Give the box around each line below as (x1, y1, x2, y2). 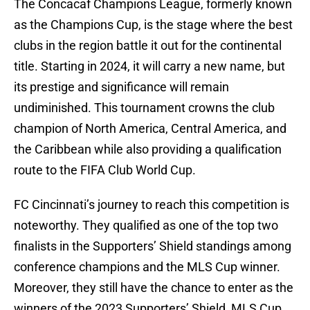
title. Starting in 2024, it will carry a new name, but (14, 59, 285, 74)
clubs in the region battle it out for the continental (14, 38, 282, 53)
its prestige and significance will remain (14, 80, 229, 95)
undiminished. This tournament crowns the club (14, 100, 275, 116)
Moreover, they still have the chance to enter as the (14, 280, 293, 295)
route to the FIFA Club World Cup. (14, 163, 196, 178)
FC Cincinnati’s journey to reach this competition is (14, 197, 289, 212)
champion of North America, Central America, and (14, 121, 286, 136)
